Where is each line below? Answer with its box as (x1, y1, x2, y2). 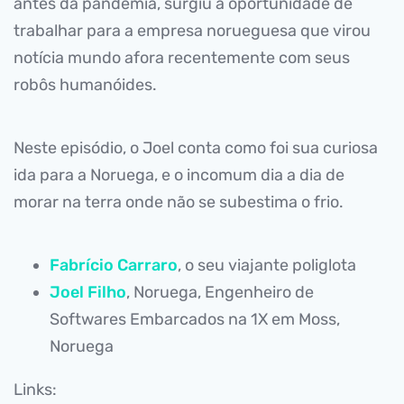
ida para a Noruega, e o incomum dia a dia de (14, 165, 344, 185)
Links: (14, 380, 57, 399)
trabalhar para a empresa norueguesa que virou (14, 21, 371, 41)
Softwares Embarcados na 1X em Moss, (50, 309, 340, 329)
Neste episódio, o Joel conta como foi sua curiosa (14, 138, 378, 158)
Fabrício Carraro (50, 255, 178, 275)
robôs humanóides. (14, 75, 157, 95)
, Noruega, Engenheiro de (126, 282, 314, 302)
